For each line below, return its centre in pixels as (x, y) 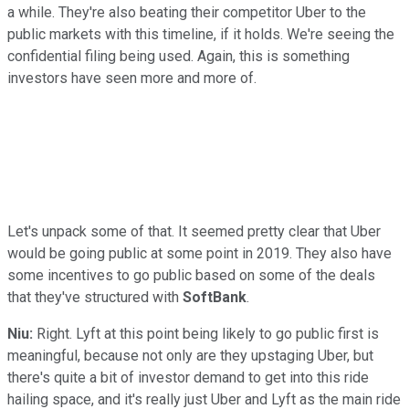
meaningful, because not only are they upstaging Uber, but (190, 355)
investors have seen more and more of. (132, 78)
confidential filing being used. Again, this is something (178, 56)
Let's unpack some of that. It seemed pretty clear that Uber (194, 231)
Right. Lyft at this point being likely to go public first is (206, 333)
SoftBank (215, 297)
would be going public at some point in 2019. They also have (199, 253)
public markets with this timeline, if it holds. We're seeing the (201, 34)
